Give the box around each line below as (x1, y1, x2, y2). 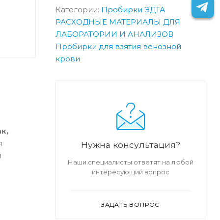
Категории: (55, 4, 101, 14)
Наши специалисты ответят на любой (67, 158, 193, 166)
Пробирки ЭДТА (101, 4, 165, 14)
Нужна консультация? (81, 139, 180, 150)
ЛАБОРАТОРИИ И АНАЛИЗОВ (55, 29, 173, 39)
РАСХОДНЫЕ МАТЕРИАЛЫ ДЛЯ (55, 17, 180, 27)
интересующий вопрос (91, 167, 169, 176)
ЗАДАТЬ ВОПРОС (101, 200, 160, 208)
